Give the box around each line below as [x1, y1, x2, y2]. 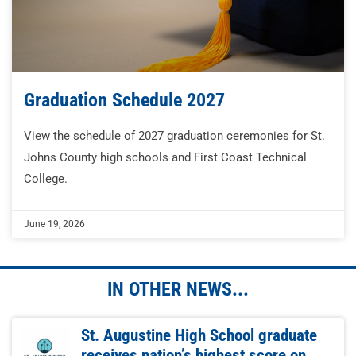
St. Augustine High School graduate [81, 326, 318, 346]
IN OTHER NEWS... [107, 278, 249, 301]
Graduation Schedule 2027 [24, 89, 225, 112]
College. [24, 172, 68, 187]
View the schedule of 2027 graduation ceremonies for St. [24, 129, 325, 144]
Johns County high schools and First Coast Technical [24, 150, 307, 165]
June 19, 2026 [24, 219, 85, 230]
